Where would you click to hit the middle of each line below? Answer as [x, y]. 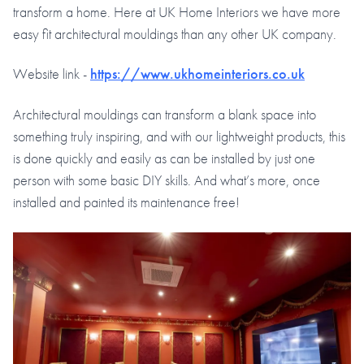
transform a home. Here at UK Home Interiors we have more [177, 11]
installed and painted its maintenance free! [126, 201]
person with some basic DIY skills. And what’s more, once [167, 180]
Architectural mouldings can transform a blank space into [165, 114]
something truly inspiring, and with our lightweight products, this [179, 136]
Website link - [52, 74]
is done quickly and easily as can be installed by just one [164, 158]
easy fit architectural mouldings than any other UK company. [175, 33]
